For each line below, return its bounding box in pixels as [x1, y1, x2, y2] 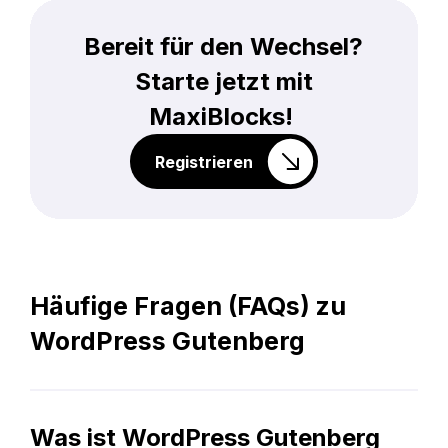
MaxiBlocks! [148, 102, 299, 132]
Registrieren [154, 151, 253, 172]
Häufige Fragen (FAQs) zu [29, 291, 346, 322]
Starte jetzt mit [134, 67, 313, 97]
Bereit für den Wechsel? [84, 32, 364, 62]
